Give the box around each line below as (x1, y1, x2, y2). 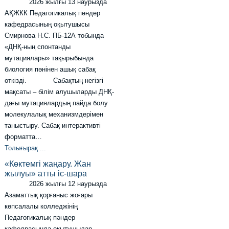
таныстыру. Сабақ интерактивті (5, 122, 101, 130)
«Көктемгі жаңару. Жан (5, 159, 91, 169)
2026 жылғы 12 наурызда (5, 180, 107, 188)
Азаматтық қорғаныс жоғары (5, 191, 93, 199)
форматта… (5, 133, 42, 141)
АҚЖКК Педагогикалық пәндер (5, 9, 101, 17)
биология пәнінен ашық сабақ (5, 65, 96, 74)
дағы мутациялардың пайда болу (5, 99, 108, 107)
